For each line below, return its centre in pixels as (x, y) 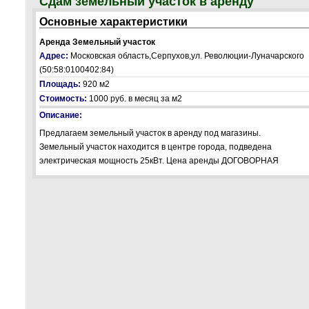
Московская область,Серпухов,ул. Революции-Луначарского (187, 56)
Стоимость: (63, 99)
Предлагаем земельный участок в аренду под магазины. (150, 133)
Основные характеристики (113, 22)
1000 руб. (108, 99)
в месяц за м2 (155, 99)
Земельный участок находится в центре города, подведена (156, 147)
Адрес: (55, 56)
